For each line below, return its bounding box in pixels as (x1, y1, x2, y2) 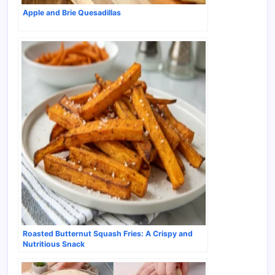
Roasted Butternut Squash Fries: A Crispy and (23, 229, 193, 239)
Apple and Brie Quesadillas (23, 8, 121, 18)
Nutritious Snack (23, 239, 85, 249)
